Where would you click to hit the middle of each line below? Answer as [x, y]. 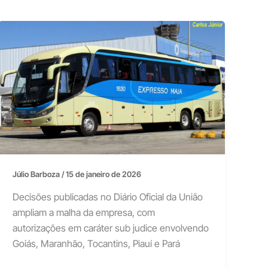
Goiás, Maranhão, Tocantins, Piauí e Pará [97, 243]
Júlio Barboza [37, 174]
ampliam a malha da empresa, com [84, 212]
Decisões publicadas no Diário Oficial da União [108, 197]
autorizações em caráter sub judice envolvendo [111, 228]
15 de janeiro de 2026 [104, 174]
